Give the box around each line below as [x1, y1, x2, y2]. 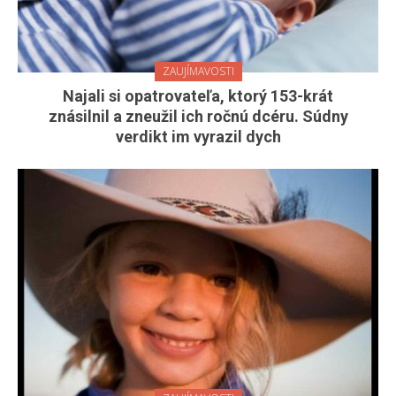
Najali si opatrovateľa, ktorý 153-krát [63, 87, 333, 106]
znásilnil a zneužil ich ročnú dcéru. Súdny [48, 107, 348, 126]
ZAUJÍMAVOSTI [162, 64, 234, 80]
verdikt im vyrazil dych [115, 127, 281, 147]
